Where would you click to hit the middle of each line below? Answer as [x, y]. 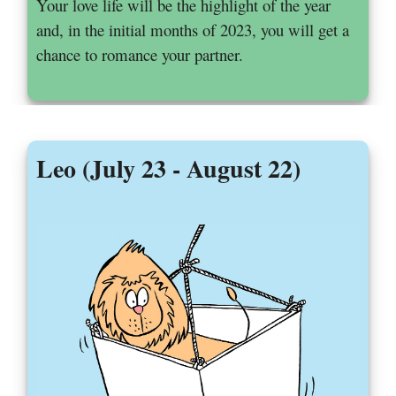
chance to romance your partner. [143, 55]
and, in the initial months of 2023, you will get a [193, 30]
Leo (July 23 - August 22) [169, 169]
